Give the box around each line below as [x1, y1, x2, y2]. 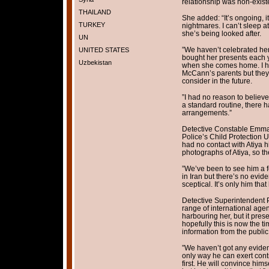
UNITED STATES [78, 46, 129, 53]
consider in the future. [181, 77, 252, 85]
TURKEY [78, 21, 105, 28]
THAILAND [78, 8, 111, 16]
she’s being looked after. [181, 29, 261, 38]
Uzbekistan [78, 59, 112, 66]
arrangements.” [181, 109, 232, 117]
